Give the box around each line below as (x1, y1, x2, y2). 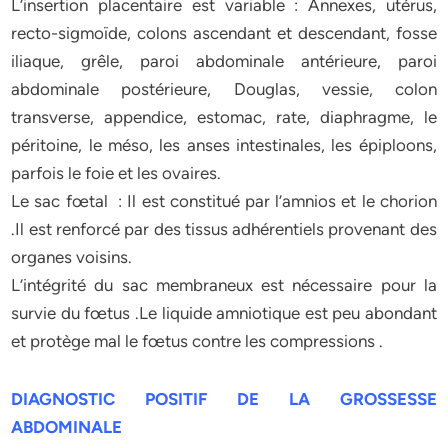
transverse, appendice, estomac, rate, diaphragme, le (11, 107, 437, 127)
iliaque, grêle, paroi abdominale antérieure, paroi (11, 51, 437, 71)
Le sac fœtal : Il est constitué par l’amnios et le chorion (11, 191, 437, 211)
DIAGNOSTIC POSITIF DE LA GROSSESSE (11, 389, 437, 409)
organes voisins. (11, 247, 133, 267)
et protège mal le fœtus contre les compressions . (11, 331, 384, 351)
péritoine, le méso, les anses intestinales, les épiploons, (11, 135, 437, 155)
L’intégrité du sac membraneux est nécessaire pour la (11, 275, 437, 295)
